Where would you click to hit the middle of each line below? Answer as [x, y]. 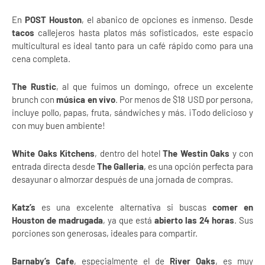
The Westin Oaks [196, 153]
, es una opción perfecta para [198, 166]
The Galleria [120, 166]
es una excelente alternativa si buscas [124, 207]
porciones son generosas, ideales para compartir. [105, 233]
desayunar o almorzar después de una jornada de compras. [122, 179]
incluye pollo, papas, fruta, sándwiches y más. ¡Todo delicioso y [132, 112]
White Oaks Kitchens [53, 153]
